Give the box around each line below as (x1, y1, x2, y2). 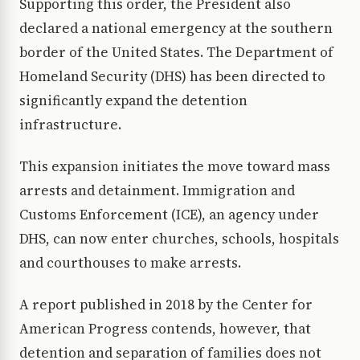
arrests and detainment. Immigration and (19, 181, 295, 201)
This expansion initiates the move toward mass (19, 157, 330, 177)
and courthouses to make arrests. (19, 253, 241, 273)
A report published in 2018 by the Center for (19, 295, 313, 315)
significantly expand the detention (19, 91, 247, 111)
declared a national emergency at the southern (19, 18, 333, 39)
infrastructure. (19, 115, 121, 135)
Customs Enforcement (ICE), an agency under (19, 205, 319, 225)
